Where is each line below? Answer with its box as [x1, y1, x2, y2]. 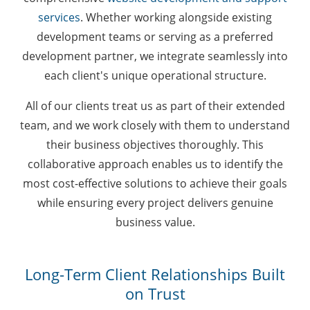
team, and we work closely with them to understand [20, 117, 290, 133]
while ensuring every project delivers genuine [37, 194, 273, 210]
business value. [115, 214, 195, 230]
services [38, 9, 80, 25]
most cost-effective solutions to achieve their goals [23, 175, 287, 191]
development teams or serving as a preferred [37, 28, 273, 44]
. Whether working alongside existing [80, 9, 272, 25]
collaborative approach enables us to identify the [27, 156, 283, 172]
